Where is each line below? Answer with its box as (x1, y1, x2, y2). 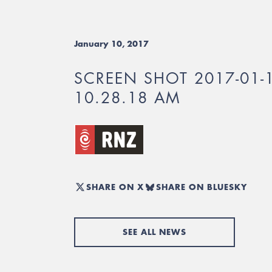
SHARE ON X (86, 180, 144, 193)
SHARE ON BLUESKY (156, 180, 247, 193)
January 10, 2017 (74, 38, 149, 50)
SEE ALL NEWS (123, 226, 186, 238)
